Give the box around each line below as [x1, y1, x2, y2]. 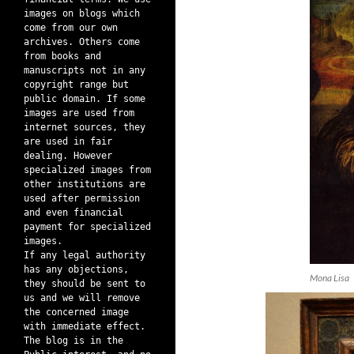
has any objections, [24, 264, 129, 275]
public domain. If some [24, 93, 145, 104]
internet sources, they [24, 122, 145, 133]
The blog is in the [24, 335, 123, 346]
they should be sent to [24, 278, 145, 289]
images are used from [24, 107, 134, 119]
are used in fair [24, 136, 112, 147]
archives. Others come [24, 36, 140, 47]
